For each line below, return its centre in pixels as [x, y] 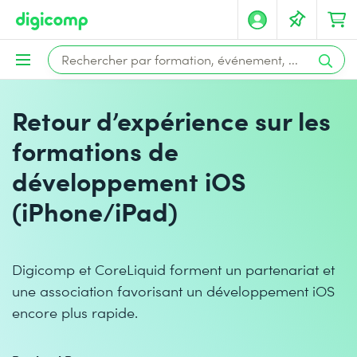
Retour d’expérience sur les [171, 120]
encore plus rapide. [75, 312]
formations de [95, 150]
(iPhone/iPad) [95, 211]
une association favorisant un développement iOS [173, 290]
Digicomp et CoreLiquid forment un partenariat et [173, 269]
